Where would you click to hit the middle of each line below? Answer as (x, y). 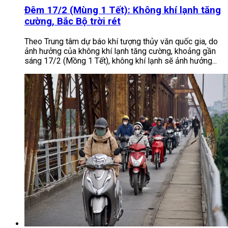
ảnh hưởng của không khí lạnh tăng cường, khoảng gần (120, 51)
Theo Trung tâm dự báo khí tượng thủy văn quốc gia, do (121, 41)
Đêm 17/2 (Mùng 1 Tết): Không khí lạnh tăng (123, 10)
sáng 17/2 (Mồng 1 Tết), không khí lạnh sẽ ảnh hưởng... (121, 61)
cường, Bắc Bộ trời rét (73, 22)
